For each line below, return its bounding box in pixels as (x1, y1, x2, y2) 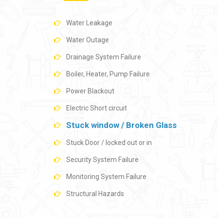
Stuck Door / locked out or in (66, 139, 152, 146)
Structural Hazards (66, 190, 124, 198)
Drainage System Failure (66, 53, 141, 61)
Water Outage (66, 36, 109, 44)
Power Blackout (66, 87, 114, 95)
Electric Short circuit (66, 104, 127, 112)
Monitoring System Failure (66, 173, 146, 181)
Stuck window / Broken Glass (66, 120, 177, 130)
